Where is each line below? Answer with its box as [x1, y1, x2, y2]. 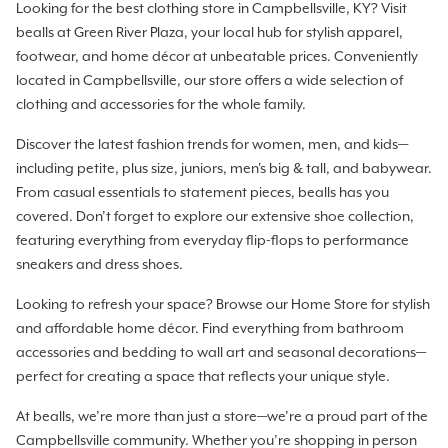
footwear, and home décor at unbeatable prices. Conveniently [16, 48, 418, 65]
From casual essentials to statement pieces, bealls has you [16, 184, 389, 201]
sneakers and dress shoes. [16, 256, 183, 273]
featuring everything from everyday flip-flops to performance [16, 232, 409, 249]
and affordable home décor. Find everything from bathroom [16, 320, 404, 337]
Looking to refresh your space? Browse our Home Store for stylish [16, 296, 430, 313]
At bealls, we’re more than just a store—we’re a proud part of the [16, 408, 428, 425]
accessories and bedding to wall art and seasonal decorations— [16, 344, 426, 361]
